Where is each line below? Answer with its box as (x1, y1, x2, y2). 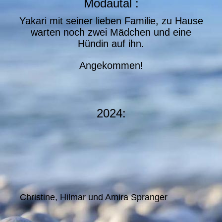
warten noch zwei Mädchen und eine (31, 27, 191, 38)
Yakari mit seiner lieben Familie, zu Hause (19, 15, 203, 26)
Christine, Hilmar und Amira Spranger (20, 192, 167, 202)
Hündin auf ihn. (78, 38, 144, 49)
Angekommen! (79, 60, 143, 71)
